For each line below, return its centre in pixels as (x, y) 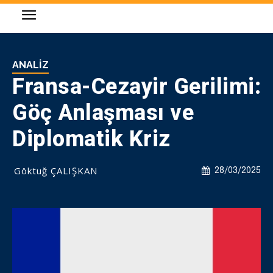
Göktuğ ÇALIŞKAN (56, 171)
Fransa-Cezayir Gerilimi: (136, 87)
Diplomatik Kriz (91, 139)
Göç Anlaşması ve (103, 113)
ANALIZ (30, 65)
